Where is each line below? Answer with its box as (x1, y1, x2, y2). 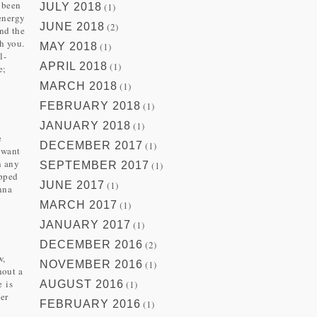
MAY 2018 (40, 40, 98, 53)
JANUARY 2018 (40, 120, 131, 132)
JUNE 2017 (40, 179, 105, 192)
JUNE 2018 (40, 21, 105, 33)
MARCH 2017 (40, 199, 117, 212)
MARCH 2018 (40, 80, 117, 93)
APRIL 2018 (40, 60, 108, 73)
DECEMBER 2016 (40, 238, 143, 251)
